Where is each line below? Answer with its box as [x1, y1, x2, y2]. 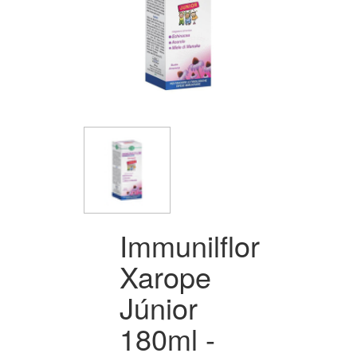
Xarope [120, 255, 211, 296]
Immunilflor [120, 224, 260, 265]
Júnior [120, 286, 198, 328]
